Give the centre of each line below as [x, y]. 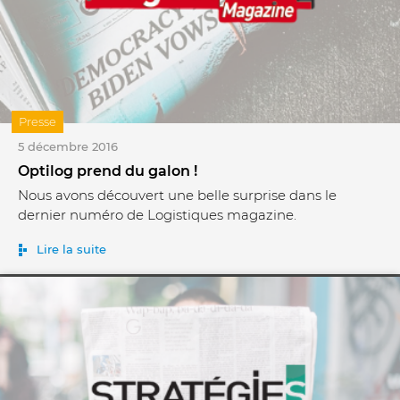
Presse [37, 122]
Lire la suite [71, 250]
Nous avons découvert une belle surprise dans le [177, 196]
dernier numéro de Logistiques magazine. [157, 215]
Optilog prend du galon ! [108, 171]
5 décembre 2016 [68, 147]
